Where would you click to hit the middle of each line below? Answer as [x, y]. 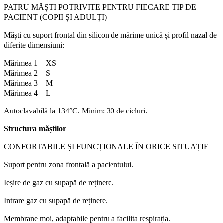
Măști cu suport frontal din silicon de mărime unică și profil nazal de [110, 35]
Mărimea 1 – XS [30, 63]
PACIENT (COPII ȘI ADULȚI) [55, 17]
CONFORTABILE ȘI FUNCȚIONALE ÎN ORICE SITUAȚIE [106, 146]
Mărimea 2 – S [27, 73]
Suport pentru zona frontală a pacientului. [69, 164]
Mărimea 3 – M [28, 83]
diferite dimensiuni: [34, 45]
